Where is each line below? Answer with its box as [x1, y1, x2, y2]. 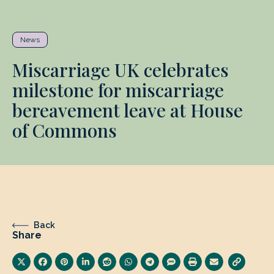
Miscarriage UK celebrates [12, 57, 229, 82]
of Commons [12, 118, 117, 143]
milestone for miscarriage [12, 78, 224, 102]
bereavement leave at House [12, 98, 243, 122]
